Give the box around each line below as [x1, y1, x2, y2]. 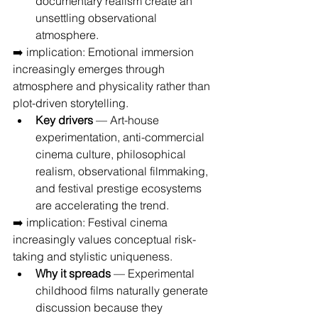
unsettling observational [35, 11, 160, 25]
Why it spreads [35, 266, 111, 280]
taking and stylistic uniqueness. [13, 249, 172, 263]
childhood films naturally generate [35, 283, 211, 297]
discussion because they [35, 300, 165, 314]
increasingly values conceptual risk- [13, 232, 196, 246]
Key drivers [35, 113, 93, 127]
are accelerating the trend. [35, 198, 169, 212]
